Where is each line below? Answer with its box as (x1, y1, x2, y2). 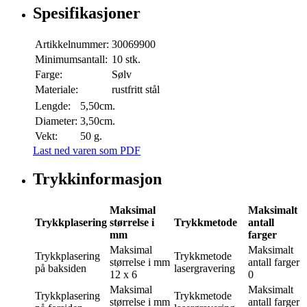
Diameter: (35, 114, 77, 127)
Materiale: (35, 83, 78, 95)
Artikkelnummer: (35, 38, 109, 50)
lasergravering (174, 262, 235, 275)
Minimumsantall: (35, 53, 108, 65)
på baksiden (35, 262, 86, 275)
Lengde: (35, 99, 71, 112)
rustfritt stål (112, 83, 160, 95)
